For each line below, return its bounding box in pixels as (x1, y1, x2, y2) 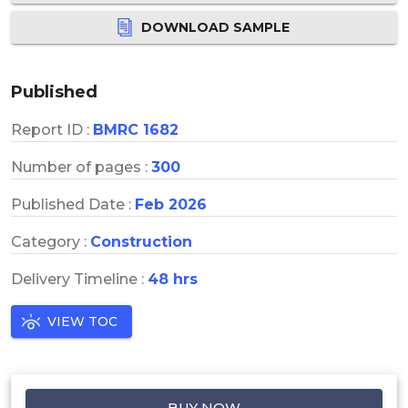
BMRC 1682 (93, 120, 178, 138)
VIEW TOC (47, 312, 117, 330)
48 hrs (148, 270, 198, 288)
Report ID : (11, 120, 93, 138)
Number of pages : (11, 158, 151, 176)
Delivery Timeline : (11, 270, 148, 288)
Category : (11, 232, 90, 250)
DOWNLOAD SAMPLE (140, 18, 290, 36)
